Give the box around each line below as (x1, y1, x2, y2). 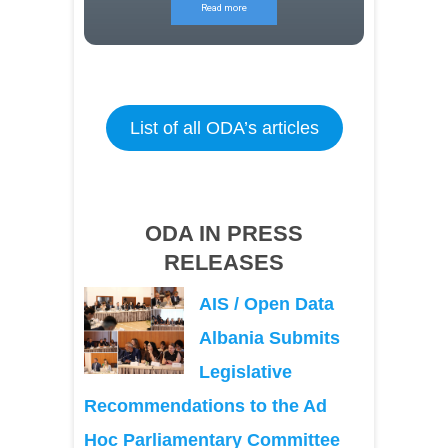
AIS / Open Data (199, 294, 334, 314)
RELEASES (164, 250, 284, 275)
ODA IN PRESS (145, 221, 303, 246)
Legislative (199, 362, 292, 382)
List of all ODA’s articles (129, 118, 319, 138)
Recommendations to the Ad (84, 396, 327, 416)
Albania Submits (199, 328, 340, 348)
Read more (201, 2, 247, 13)
